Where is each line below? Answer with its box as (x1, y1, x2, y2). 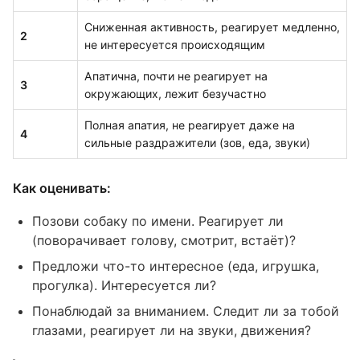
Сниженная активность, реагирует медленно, (84, 20, 340, 34)
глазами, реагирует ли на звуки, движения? (32, 322, 311, 338)
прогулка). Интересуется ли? (32, 277, 216, 293)
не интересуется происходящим (84, 38, 265, 51)
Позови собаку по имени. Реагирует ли (32, 213, 284, 229)
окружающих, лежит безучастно (84, 87, 266, 100)
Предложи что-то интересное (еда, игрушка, (32, 258, 319, 274)
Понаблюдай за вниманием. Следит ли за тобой (32, 303, 339, 319)
